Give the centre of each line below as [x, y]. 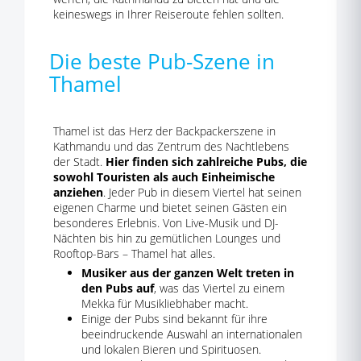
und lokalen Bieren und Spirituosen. [171, 349]
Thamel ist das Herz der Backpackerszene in [164, 131]
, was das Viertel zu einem [219, 288]
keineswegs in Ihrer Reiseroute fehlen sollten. [168, 14]
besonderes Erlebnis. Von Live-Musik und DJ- [166, 223]
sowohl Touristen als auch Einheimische [164, 177]
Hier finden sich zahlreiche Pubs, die [206, 162]
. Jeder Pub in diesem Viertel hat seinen [202, 192]
